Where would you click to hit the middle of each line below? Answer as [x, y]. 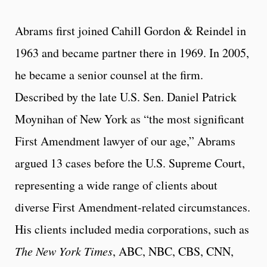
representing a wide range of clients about [116, 185]
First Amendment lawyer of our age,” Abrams [125, 141]
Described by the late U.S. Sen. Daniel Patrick [126, 97]
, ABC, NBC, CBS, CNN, [173, 252]
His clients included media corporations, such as [132, 229]
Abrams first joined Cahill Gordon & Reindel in [131, 31]
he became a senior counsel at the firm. [109, 75]
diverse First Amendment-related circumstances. [133, 207]
